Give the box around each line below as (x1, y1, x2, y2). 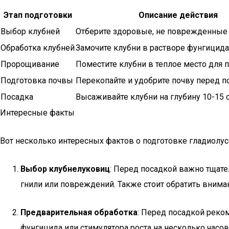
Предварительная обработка (20, 208, 138, 217)
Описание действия (139, 10, 218, 20)
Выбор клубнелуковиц (20, 164, 110, 174)
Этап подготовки (3, 10, 72, 20)
